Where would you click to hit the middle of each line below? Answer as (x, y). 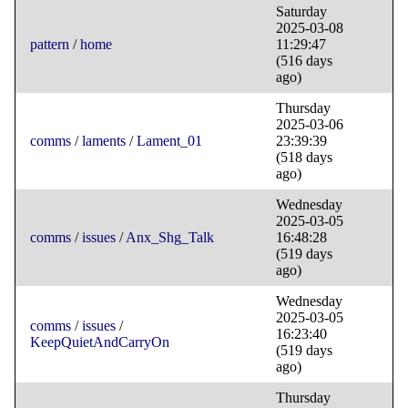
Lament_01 (169, 141)
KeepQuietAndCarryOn (100, 342)
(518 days (304, 158)
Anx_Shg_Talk (170, 238)
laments (104, 141)
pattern (50, 45)
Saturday (301, 12)
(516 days (304, 61)
